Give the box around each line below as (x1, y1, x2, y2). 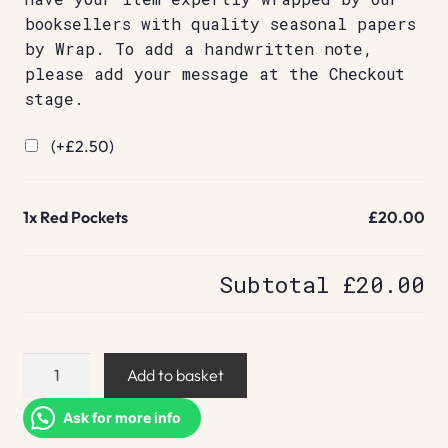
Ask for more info (62, 408, 181, 426)
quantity (21, 404, 81, 425)
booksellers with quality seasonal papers (24, 13, 416, 35)
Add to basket (127, 364, 225, 385)
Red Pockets (39, 207, 128, 228)
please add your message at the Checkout (24, 63, 405, 85)
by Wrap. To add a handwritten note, (24, 38, 373, 60)
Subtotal (219, 269, 344, 300)
